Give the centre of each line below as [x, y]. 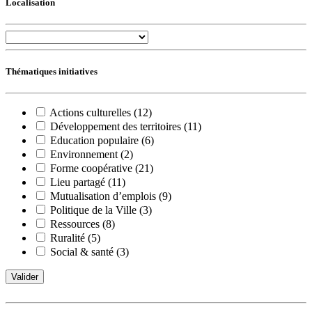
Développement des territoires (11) [126, 127]
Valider [25, 277]
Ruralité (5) [75, 238]
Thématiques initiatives [52, 72]
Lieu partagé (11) [88, 182]
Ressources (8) [83, 224]
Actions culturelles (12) [101, 113]
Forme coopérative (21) [102, 169]
